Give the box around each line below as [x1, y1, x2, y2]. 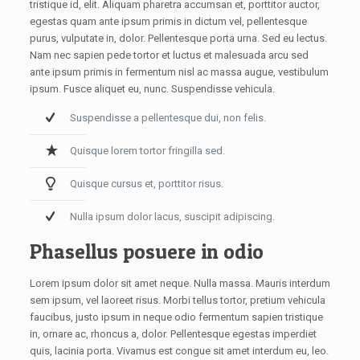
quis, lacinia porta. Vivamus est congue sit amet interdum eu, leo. [29, 344, 329, 357]
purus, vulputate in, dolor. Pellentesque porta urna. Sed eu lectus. [29, 31, 327, 44]
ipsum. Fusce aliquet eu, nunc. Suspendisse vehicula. [29, 82, 275, 95]
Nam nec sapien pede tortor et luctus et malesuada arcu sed [29, 48, 309, 61]
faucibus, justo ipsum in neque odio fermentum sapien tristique [29, 310, 323, 323]
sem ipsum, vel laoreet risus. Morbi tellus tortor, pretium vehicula [29, 293, 325, 306]
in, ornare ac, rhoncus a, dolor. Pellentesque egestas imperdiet [29, 327, 317, 340]
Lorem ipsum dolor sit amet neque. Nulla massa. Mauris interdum [29, 276, 330, 289]
